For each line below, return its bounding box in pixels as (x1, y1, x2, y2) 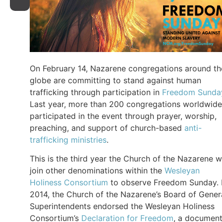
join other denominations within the (30, 166, 165, 176)
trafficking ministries (30, 134, 107, 145)
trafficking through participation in (30, 87, 162, 97)
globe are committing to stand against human (30, 75, 201, 85)
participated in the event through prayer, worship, (30, 111, 217, 121)
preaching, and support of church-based (30, 122, 184, 133)
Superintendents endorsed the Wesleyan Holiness (30, 201, 215, 212)
